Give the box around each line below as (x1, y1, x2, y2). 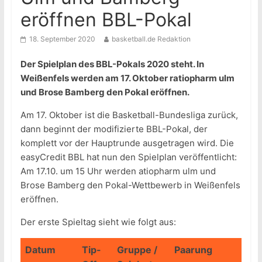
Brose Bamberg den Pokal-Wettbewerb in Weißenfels (20, 180, 240, 191)
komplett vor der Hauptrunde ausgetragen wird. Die (20, 137, 234, 149)
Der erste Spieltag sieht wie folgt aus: (20, 216, 176, 228)
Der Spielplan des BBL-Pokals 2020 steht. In (20, 58, 204, 70)
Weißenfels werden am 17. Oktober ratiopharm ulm (20, 73, 235, 84)
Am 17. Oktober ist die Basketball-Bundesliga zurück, (20, 109, 238, 121)
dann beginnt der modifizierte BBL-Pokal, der (20, 123, 208, 135)
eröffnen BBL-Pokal (20, 8, 192, 32)
